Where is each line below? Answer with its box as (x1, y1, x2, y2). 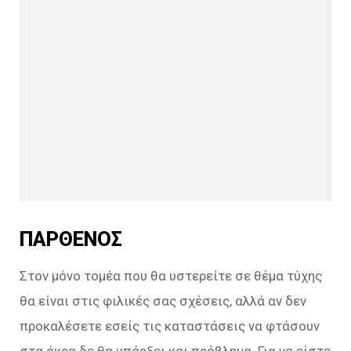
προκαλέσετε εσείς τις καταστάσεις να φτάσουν (20, 317, 320, 334)
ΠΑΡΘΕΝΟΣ (20, 226, 122, 251)
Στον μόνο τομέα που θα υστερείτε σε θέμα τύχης (20, 267, 322, 284)
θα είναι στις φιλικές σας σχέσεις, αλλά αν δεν (20, 292, 306, 309)
